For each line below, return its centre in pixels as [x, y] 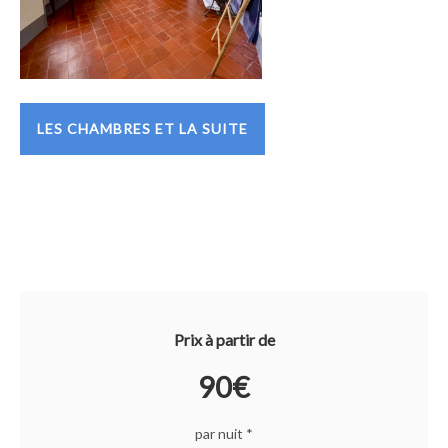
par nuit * [224, 433]
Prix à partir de [224, 339]
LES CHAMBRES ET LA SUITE [142, 128]
